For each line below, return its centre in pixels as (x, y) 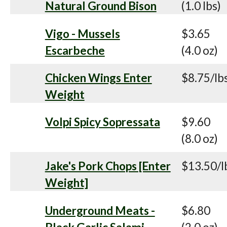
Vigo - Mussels (82, 33)
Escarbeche (75, 50)
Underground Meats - (100, 210)
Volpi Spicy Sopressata (102, 122)
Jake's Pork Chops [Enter (108, 166)
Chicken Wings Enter (98, 78)
